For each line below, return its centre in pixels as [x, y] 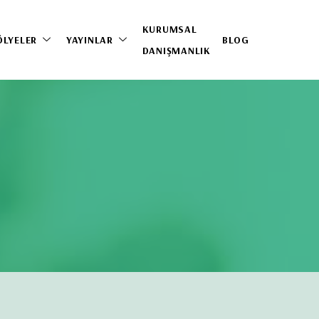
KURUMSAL [169, 30]
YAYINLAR [89, 40]
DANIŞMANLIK [176, 51]
